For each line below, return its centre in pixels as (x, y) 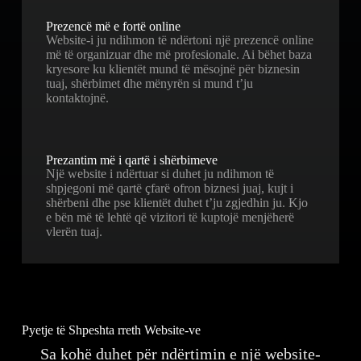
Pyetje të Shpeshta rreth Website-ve (111, 330)
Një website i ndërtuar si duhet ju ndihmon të (160, 173)
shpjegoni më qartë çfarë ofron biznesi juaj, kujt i (169, 188)
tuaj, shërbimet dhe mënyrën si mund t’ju (149, 83)
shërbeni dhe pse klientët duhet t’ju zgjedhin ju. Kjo (176, 202)
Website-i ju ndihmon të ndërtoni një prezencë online (179, 39)
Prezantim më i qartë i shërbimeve (131, 160)
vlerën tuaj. (74, 231)
